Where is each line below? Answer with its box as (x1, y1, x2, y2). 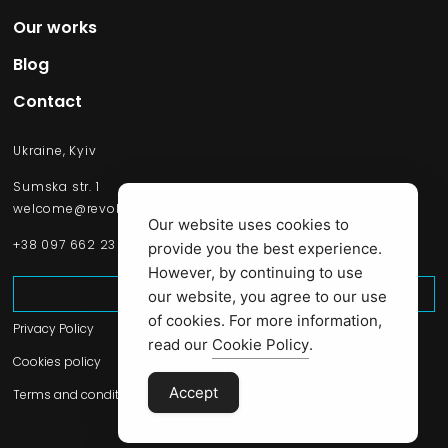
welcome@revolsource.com (13, 199, 198, 217)
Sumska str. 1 (13, 177, 100, 195)
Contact (13, 89, 83, 113)
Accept (169, 383, 218, 402)
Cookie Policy (212, 335, 309, 354)
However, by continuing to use (148, 263, 363, 282)
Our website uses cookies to (148, 215, 349, 234)
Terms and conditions (13, 385, 146, 403)
